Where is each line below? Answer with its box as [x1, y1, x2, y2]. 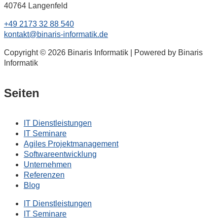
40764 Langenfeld [4, 1, 68, 10]
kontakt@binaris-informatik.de [4, 30, 108, 38]
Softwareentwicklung [24, 149, 97, 158]
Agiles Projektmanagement [24, 139, 118, 148]
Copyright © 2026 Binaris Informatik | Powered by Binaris [4, 48, 203, 57]
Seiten [4, 86, 39, 100]
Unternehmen [24, 160, 72, 169]
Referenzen [24, 170, 65, 179]
